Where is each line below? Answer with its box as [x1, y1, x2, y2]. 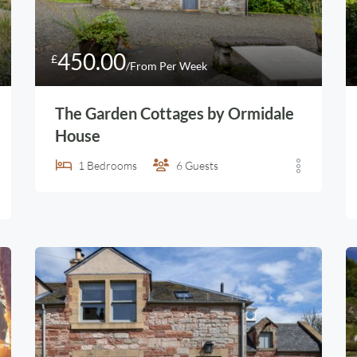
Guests [185, 159, 218, 172]
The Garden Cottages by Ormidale [55, 104, 294, 123]
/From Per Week [126, 59, 207, 73]
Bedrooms [87, 159, 137, 172]
